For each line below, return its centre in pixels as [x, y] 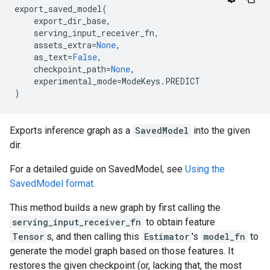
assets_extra [63, 45]
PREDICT [183, 81]
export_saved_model [58, 9]
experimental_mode [75, 81]
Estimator [167, 237]
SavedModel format [52, 184]
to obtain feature [179, 222]
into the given [221, 130]
